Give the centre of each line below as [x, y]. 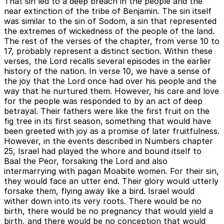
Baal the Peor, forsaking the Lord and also [86, 161]
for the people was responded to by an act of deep [103, 101]
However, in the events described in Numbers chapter [108, 141]
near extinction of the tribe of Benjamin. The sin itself [108, 11]
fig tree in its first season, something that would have [107, 121]
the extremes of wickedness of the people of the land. [109, 31]
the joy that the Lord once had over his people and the [110, 81]
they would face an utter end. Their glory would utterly [111, 181]
